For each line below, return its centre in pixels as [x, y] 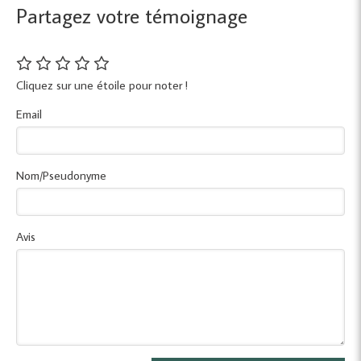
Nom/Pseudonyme [61, 175]
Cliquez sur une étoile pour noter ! [102, 85]
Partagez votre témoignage [132, 15]
